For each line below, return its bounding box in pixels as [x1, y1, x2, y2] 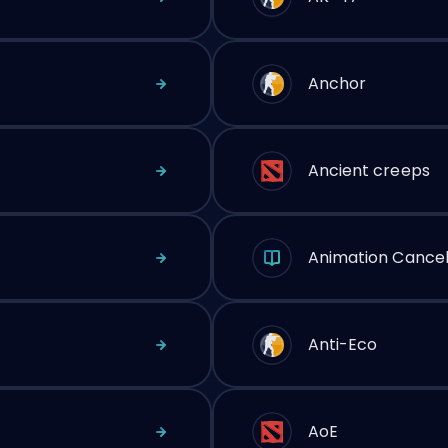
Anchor [307, 71, 367, 95]
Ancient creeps [307, 158, 430, 182]
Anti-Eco [307, 332, 378, 356]
